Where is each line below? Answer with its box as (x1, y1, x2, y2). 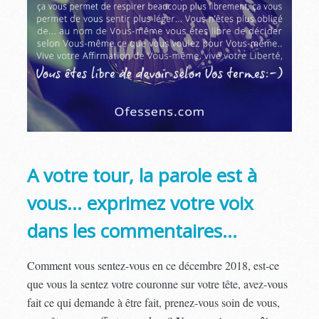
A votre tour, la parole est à (27, 162, 258, 188)
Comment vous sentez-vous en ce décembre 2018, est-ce (27, 257, 280, 273)
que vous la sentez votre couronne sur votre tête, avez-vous (27, 276, 288, 291)
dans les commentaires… (27, 217, 238, 244)
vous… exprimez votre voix (27, 189, 254, 216)
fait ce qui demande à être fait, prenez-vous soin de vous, (27, 294, 281, 310)
